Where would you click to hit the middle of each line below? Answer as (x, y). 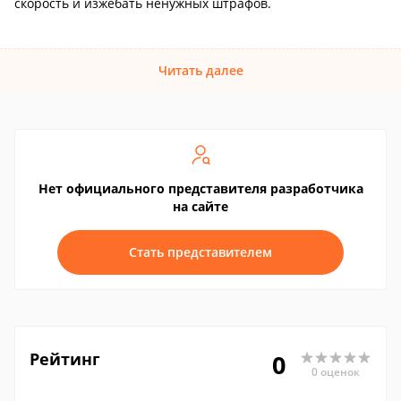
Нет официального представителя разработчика (200, 188)
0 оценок (336, 371)
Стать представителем (200, 252)
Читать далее (200, 70)
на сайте (200, 206)
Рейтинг (65, 359)
